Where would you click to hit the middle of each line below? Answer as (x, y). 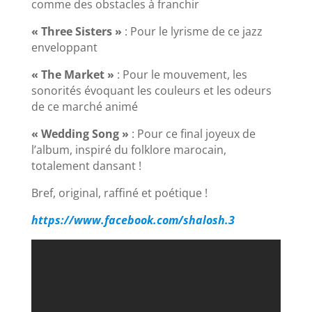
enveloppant (64, 47)
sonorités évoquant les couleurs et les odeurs (151, 90)
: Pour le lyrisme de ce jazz (192, 31)
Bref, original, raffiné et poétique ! (119, 193)
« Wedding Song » (80, 133)
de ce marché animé (84, 106)
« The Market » (72, 74)
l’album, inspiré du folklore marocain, (128, 149)
